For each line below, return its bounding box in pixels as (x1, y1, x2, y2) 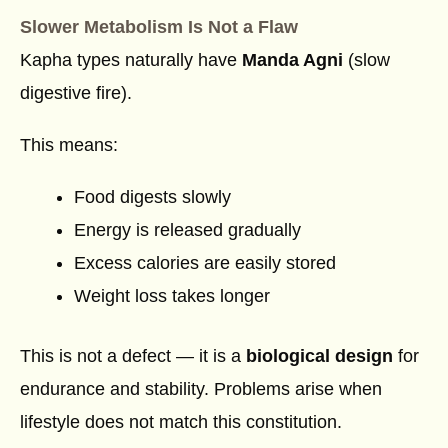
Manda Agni (242, 50, 343, 71)
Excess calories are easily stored (74, 253, 336, 274)
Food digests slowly (74, 187, 231, 208)
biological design (246, 346, 393, 367)
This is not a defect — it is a (20, 346, 246, 367)
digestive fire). (20, 83, 132, 104)
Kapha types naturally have (20, 50, 242, 71)
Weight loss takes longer (74, 286, 270, 307)
